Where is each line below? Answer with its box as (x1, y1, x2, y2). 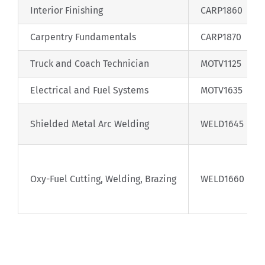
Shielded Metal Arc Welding (30, 118, 149, 130)
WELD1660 (200, 173, 244, 185)
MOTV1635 (200, 84, 243, 96)
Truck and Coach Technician (30, 57, 149, 69)
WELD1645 (200, 118, 244, 130)
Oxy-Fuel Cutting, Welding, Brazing (30, 173, 176, 185)
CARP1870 (200, 31, 241, 43)
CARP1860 (200, 4, 243, 16)
